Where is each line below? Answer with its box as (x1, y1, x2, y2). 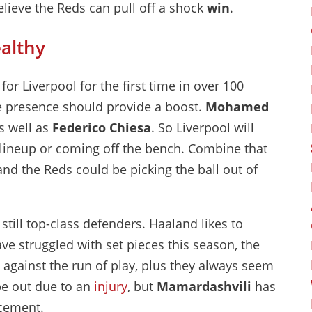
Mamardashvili (157, 278, 251, 295)
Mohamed (205, 98, 269, 115)
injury (94, 278, 127, 295)
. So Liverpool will (151, 119, 254, 136)
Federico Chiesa (49, 119, 151, 136)
